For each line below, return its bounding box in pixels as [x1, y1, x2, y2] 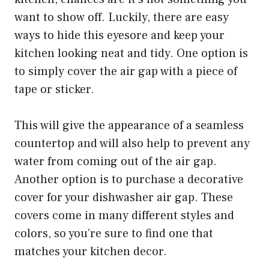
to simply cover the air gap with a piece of [14, 63, 237, 79]
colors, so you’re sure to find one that [14, 225, 213, 241]
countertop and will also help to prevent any [14, 135, 250, 151]
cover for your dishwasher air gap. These [14, 189, 233, 205]
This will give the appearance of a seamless [14, 117, 244, 133]
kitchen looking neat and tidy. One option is [14, 45, 248, 61]
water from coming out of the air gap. [14, 153, 217, 169]
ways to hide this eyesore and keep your [14, 27, 225, 43]
